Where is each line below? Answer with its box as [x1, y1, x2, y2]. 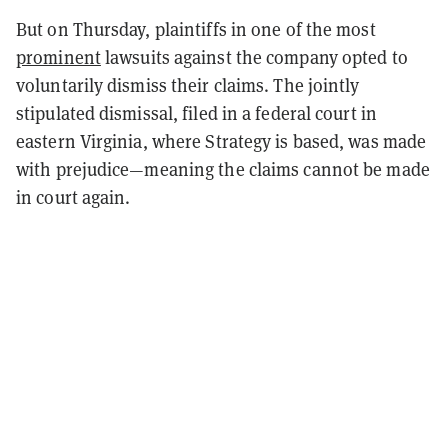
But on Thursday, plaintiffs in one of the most [16, 17, 376, 41]
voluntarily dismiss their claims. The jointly [16, 73, 360, 97]
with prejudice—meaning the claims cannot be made [16, 157, 430, 181]
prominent [16, 45, 101, 69]
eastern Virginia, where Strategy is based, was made [16, 129, 427, 153]
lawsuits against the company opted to [100, 45, 408, 69]
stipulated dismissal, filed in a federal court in [16, 101, 377, 125]
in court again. [16, 185, 131, 209]
